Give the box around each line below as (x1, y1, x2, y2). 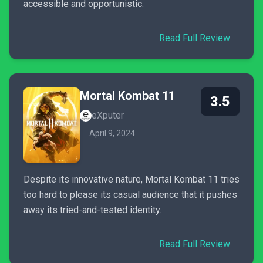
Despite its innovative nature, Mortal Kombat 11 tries (23, 173, 240, 185)
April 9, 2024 (89, 128, 135, 138)
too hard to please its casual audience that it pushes (23, 188, 237, 200)
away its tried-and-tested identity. (23, 204, 161, 215)
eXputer (92, 109, 124, 121)
